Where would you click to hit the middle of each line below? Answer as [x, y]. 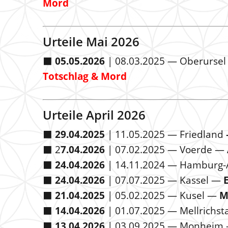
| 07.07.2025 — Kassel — [164, 180]
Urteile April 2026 [94, 115]
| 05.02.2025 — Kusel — [162, 195]
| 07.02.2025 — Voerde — [166, 150]
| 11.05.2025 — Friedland [164, 134]
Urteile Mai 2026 [91, 41]
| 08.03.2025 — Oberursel [165, 61]
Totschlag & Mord [85, 76]
